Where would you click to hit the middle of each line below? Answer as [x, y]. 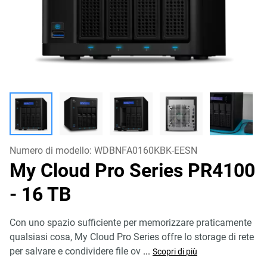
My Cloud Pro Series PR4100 [132, 170]
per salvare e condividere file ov [75, 251]
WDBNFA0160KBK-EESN [146, 150]
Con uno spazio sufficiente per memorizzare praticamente [131, 223]
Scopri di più [175, 252]
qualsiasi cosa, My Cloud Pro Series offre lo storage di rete [132, 237]
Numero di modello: [52, 150]
